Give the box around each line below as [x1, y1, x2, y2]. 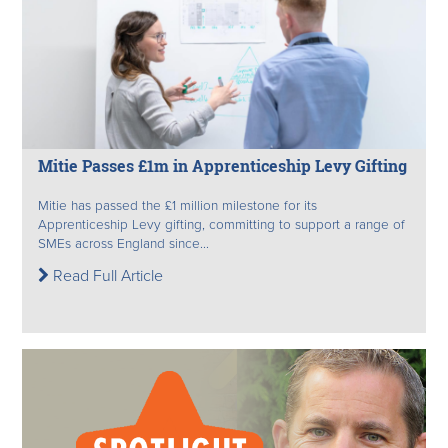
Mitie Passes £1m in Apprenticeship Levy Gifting [38, 155, 407, 177]
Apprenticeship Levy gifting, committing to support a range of [38, 216, 405, 233]
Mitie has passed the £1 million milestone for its [38, 197, 317, 214]
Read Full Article [49, 265, 163, 286]
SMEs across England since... [38, 235, 209, 252]
